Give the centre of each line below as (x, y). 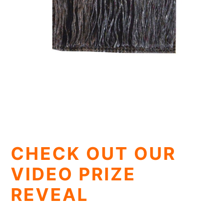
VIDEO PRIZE (74, 174)
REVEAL (50, 194)
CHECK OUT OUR (94, 153)
